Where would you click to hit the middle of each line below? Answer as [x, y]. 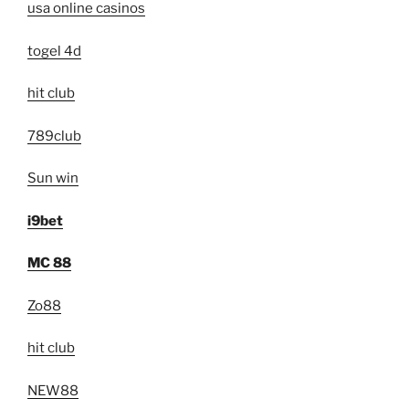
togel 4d [54, 51]
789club [54, 136]
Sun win [53, 178]
